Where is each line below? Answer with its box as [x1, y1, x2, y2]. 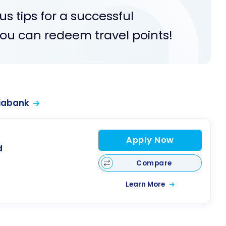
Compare [136, 158, 172, 168]
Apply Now [126, 134, 174, 146]
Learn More [125, 180, 166, 190]
